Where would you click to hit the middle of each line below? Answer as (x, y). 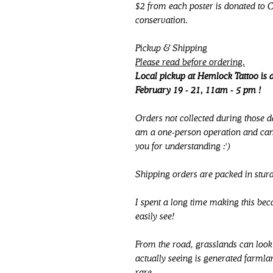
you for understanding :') (183, 147)
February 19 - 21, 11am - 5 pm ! (198, 90)
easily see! (155, 217)
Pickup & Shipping (171, 48)
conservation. (161, 20)
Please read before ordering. (190, 62)
